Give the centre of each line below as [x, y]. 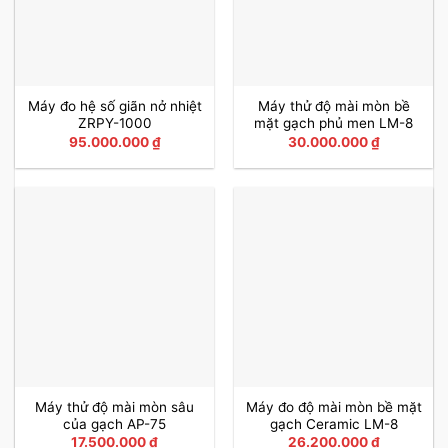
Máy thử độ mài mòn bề [333, 106]
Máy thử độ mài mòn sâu [114, 406]
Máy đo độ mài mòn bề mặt [333, 406]
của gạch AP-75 [114, 423]
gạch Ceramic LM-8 [333, 423]
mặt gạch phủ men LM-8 [333, 123]
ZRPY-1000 [114, 123]
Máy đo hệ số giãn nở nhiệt [114, 106]
